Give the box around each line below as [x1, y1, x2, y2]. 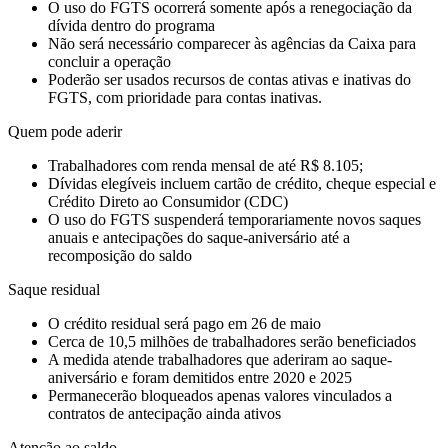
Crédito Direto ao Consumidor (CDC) [48, 193, 288, 211]
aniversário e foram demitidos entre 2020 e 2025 [48, 369, 352, 387]
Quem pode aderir [8, 123, 122, 141]
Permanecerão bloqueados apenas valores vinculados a [48, 387, 392, 405]
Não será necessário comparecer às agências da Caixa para [48, 35, 416, 53]
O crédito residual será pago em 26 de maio [48, 315, 321, 333]
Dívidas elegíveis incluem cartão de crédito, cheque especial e [48, 175, 436, 193]
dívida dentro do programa [48, 17, 215, 35]
